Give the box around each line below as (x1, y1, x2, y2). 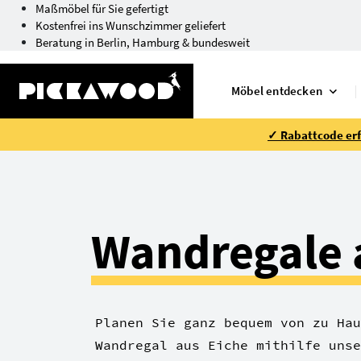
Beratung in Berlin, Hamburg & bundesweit (35, 35, 250, 50)
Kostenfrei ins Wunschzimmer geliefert (35, 18, 226, 33)
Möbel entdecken (231, 83, 322, 98)
